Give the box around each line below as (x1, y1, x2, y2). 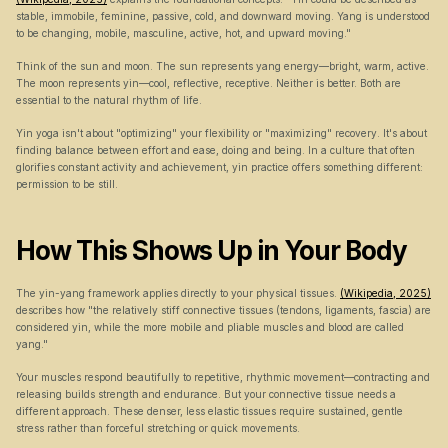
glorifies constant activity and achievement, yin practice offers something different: (16, 161, 423, 173)
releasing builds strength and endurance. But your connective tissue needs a (16, 388, 396, 400)
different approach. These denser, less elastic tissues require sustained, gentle (16, 405, 403, 417)
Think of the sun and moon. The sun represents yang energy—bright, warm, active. (16, 60, 429, 72)
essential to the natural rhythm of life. (16, 94, 202, 106)
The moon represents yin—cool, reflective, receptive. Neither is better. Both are (16, 77, 401, 89)
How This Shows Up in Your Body (16, 235, 407, 266)
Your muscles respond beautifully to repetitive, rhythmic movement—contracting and (16, 371, 430, 383)
